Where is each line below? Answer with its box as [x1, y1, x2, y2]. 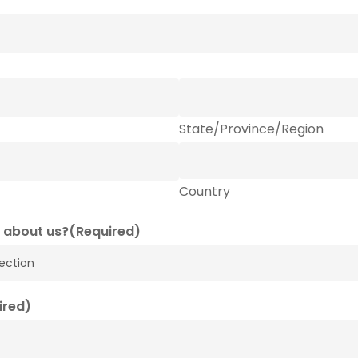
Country [179, 182, 230, 201]
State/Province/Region [179, 120, 324, 138]
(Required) [68, 222, 141, 241]
